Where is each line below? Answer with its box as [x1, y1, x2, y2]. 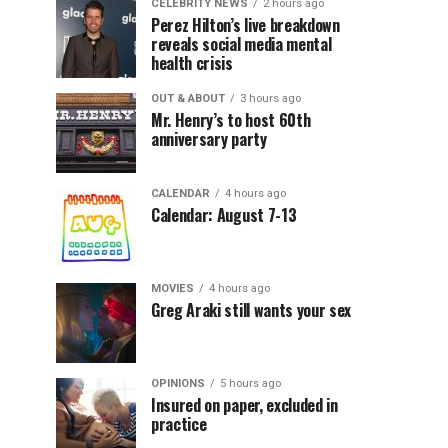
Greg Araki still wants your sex [151, 298, 352, 322]
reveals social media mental [151, 32, 332, 56]
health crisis [151, 51, 233, 75]
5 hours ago [220, 377, 281, 390]
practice [151, 412, 207, 436]
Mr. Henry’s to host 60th [151, 108, 311, 132]
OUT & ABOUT [151, 92, 225, 105]
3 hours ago [240, 92, 301, 105]
